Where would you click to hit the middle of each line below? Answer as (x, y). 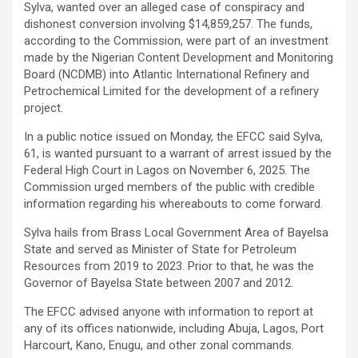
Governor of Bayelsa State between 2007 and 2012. (159, 283)
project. (44, 108)
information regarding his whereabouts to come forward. (173, 204)
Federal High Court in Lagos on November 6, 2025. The (167, 171)
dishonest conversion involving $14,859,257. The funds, (168, 24)
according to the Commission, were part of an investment (176, 41)
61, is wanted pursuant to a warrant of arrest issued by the (178, 154)
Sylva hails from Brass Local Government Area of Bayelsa (176, 233)
